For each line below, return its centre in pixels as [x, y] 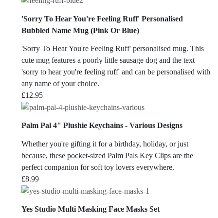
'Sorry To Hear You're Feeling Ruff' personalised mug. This [113, 48]
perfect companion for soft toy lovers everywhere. [99, 167]
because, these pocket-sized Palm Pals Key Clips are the [107, 155]
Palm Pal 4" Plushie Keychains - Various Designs [102, 126]
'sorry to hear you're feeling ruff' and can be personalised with [116, 72]
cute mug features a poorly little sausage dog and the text [108, 60]
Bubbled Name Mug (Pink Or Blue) [80, 30]
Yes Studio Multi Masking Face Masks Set [91, 209]
